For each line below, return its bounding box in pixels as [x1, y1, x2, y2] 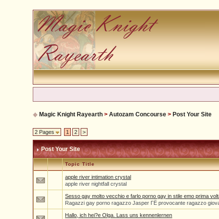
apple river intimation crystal [65, 174, 131, 180]
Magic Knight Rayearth [39, 111, 103, 118]
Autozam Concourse [109, 111, 167, 118]
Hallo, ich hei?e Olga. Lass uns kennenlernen [65, 212, 173, 218]
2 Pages [35, 129, 56, 135]
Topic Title [65, 161, 95, 167]
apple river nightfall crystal [65, 181, 127, 187]
